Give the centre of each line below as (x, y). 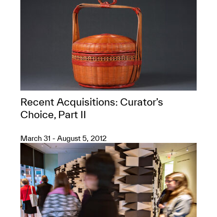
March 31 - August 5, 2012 (63, 138)
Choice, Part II (53, 114)
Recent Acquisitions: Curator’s (92, 102)
